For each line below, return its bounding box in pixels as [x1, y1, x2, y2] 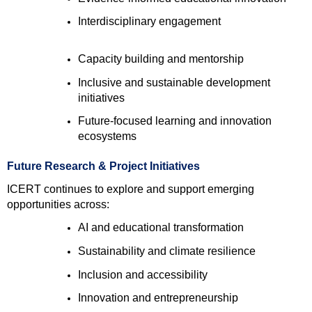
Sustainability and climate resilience [77, 244, 258, 257]
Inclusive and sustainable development [77, 76, 270, 88]
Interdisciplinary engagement [77, 15, 224, 28]
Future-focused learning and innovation [77, 115, 272, 127]
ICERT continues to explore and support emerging [7, 182, 254, 195]
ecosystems [77, 130, 139, 143]
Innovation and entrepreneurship [77, 292, 241, 304]
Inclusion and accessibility [77, 268, 210, 281]
